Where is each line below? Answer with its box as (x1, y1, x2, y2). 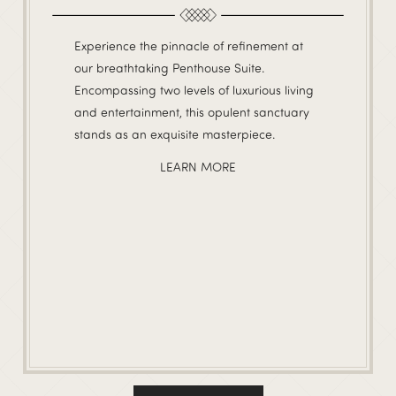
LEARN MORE (160, 158, 236, 174)
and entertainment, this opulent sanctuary (74, 104, 309, 120)
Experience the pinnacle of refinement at (74, 38, 303, 54)
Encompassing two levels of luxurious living (74, 82, 314, 98)
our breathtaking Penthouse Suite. (74, 60, 264, 76)
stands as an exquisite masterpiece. (74, 126, 275, 142)
